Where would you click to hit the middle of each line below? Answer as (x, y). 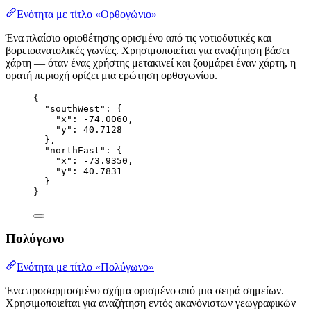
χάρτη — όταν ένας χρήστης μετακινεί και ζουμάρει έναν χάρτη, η (151, 62)
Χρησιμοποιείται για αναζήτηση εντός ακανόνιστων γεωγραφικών (151, 303)
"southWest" (75, 108)
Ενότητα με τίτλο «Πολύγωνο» (85, 267)
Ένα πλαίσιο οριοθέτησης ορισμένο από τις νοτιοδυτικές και (138, 37)
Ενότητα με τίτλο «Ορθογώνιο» (87, 14)
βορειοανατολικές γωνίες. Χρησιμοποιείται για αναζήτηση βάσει (148, 50)
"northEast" (75, 150)
